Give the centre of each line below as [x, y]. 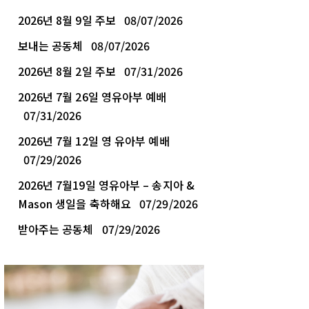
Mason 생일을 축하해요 [74, 204]
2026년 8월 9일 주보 [67, 20]
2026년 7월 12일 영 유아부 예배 [93, 141]
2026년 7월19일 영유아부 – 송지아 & [106, 185]
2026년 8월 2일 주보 [67, 71]
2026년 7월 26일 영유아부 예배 [92, 97]
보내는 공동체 [50, 46]
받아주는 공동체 [56, 229]
